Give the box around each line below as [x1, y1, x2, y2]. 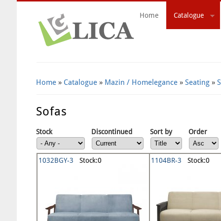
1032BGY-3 [38, 156, 74, 164]
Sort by [150, 127, 173, 136]
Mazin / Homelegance [105, 78, 178, 87]
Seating [185, 78, 210, 87]
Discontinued [91, 127, 133, 136]
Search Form [132, 43, 195, 56]
